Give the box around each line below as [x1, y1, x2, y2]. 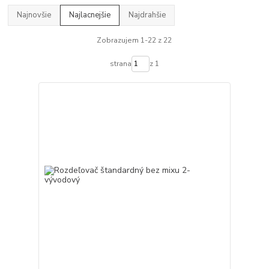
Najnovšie [17, 9, 52, 20]
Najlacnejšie [69, 9, 111, 20]
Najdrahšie [128, 9, 166, 20]
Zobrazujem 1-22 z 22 [97, 35, 172, 46]
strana [109, 59, 131, 69]
